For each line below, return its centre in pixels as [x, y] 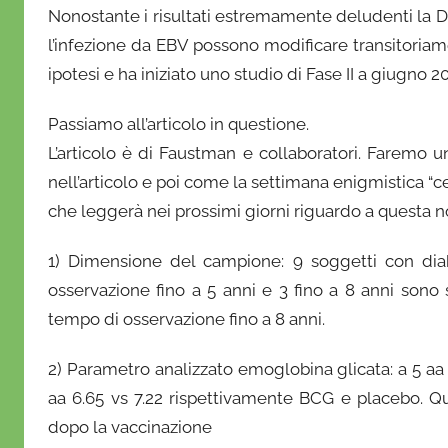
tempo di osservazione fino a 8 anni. [186, 319]
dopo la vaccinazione [130, 427]
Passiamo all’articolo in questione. [180, 123]
